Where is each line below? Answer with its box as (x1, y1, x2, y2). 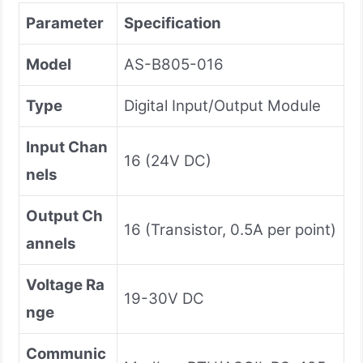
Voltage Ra (26, 275, 105, 294)
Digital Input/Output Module (124, 96, 321, 115)
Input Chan (26, 137, 108, 156)
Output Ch (26, 206, 103, 225)
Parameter (26, 13, 104, 32)
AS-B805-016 (124, 54, 224, 74)
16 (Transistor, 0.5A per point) (124, 220, 336, 239)
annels (26, 233, 75, 253)
